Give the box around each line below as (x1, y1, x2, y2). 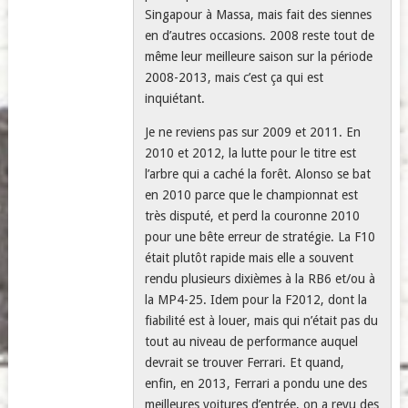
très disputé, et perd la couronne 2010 (145, 209, 361, 223)
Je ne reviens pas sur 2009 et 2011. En (145, 125, 362, 139)
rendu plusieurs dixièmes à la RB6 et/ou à (145, 271, 376, 286)
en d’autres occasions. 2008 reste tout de (145, 28, 375, 43)
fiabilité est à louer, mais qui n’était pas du (145, 313, 379, 328)
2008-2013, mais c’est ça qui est (145, 70, 324, 85)
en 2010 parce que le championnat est (145, 188, 359, 202)
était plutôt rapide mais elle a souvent (145, 250, 354, 265)
